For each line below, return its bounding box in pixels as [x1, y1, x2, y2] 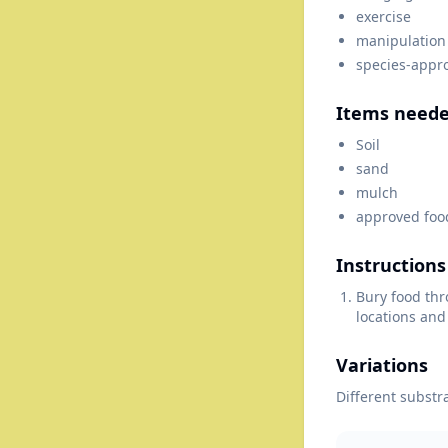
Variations [336, 352, 428, 377]
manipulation [356, 30, 446, 50]
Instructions [336, 252, 446, 277]
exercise [356, 6, 411, 26]
